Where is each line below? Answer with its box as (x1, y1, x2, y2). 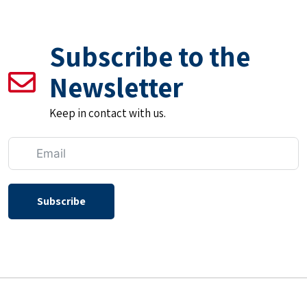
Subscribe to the (49, 38, 250, 75)
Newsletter (49, 69, 183, 106)
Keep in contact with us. (49, 106, 166, 121)
